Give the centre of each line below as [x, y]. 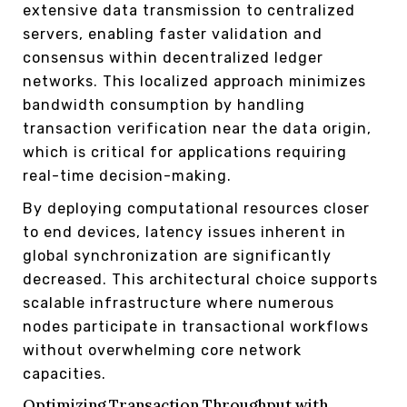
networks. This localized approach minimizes [194, 81]
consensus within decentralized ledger [173, 57]
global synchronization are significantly [177, 255]
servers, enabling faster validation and [173, 34]
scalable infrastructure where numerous [179, 303]
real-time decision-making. [127, 175]
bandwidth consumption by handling [164, 104]
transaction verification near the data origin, [197, 128]
